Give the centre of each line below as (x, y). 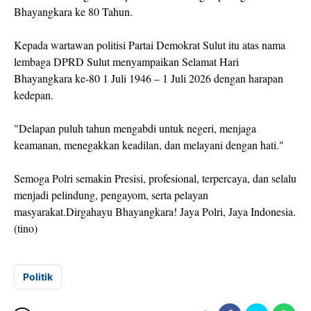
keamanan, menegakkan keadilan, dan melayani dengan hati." (149, 145)
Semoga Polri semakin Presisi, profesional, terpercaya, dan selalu (155, 178)
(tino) (27, 228)
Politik (38, 277)
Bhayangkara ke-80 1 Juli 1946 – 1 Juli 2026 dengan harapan (149, 78)
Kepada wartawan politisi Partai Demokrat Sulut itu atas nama (150, 45)
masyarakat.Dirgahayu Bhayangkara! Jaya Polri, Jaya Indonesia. (155, 211)
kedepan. (34, 95)
